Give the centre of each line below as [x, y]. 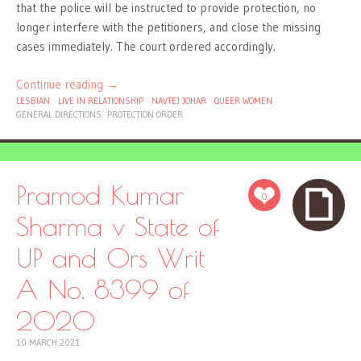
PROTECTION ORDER [145, 114]
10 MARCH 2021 [48, 343]
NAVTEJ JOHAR [179, 100]
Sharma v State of [118, 226]
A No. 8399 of [103, 289]
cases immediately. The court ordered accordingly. [148, 47]
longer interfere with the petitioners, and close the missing [168, 27]
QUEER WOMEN [243, 100]
